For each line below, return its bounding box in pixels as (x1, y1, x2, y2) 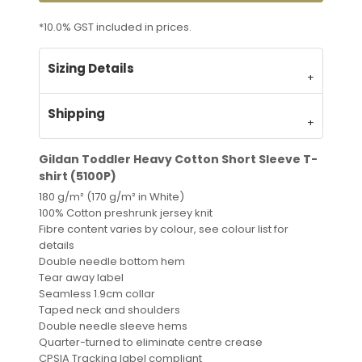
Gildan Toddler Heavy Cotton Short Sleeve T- (39, 150, 318, 167)
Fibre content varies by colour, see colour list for (39, 221, 288, 237)
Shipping (48, 104, 105, 122)
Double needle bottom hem (39, 253, 185, 269)
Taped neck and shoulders (39, 301, 180, 318)
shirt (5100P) (39, 167, 116, 184)
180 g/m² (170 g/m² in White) (39, 188, 184, 204)
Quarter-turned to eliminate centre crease (39, 334, 263, 350)
